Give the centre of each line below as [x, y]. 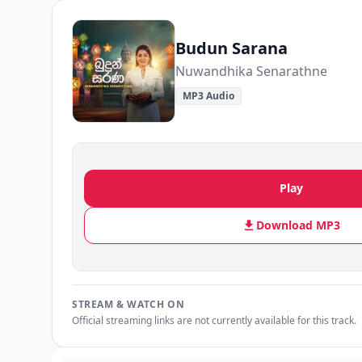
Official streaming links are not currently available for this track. [214, 320]
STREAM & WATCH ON [128, 304]
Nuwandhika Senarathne [251, 71]
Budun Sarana [232, 48]
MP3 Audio [208, 96]
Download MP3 [298, 225]
